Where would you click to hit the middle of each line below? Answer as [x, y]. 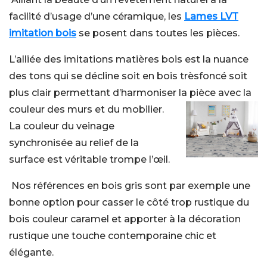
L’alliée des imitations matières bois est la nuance [129, 59]
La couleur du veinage [62, 126]
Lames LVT [211, 16]
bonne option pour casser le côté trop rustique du [129, 202]
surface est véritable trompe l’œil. [89, 159]
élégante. [31, 252]
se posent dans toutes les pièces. [158, 33]
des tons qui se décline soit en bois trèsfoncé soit [128, 76]
